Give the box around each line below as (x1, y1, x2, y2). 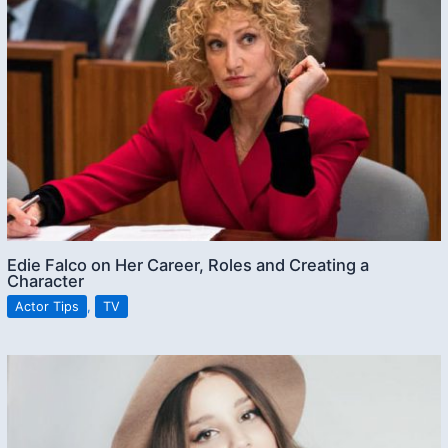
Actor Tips (15, 299, 80, 315)
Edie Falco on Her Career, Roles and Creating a (7, 255, 370, 276)
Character (7, 271, 85, 292)
